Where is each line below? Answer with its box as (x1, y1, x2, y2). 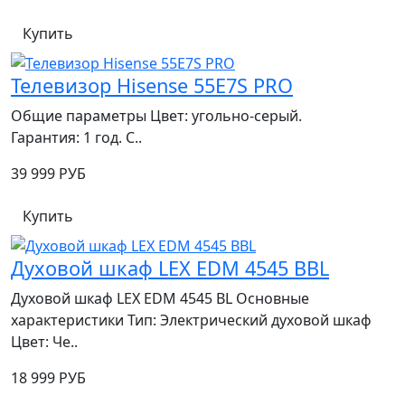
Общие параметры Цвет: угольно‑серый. (11, 106, 302, 127)
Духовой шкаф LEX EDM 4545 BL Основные (11, 287, 309, 308)
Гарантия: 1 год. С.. (11, 127, 142, 148)
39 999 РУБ (11, 164, 86, 184)
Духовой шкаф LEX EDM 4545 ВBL (11, 254, 329, 281)
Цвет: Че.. (11, 331, 78, 352)
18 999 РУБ (11, 367, 86, 388)
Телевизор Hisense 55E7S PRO (11, 72, 293, 99)
